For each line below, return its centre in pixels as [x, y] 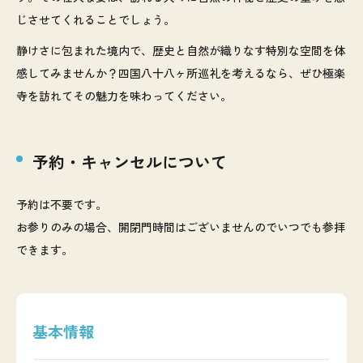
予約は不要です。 [62, 205]
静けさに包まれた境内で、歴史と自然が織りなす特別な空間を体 [181, 51]
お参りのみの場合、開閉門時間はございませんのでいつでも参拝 [181, 227]
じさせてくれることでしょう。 [96, 20]
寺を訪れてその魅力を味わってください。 [124, 96]
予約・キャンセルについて [130, 162]
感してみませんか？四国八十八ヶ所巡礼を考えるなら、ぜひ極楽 [181, 73]
